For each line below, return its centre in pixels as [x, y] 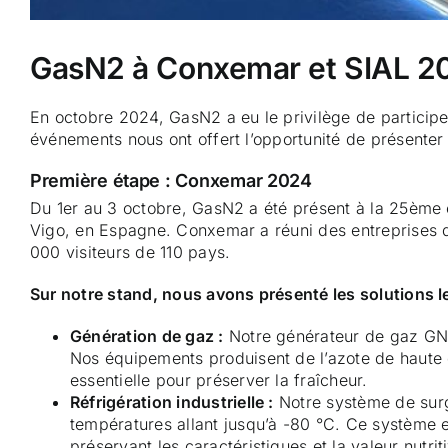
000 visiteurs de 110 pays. [130, 251]
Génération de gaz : [147, 335]
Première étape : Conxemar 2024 [171, 181]
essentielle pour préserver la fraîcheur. [219, 379]
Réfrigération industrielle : [172, 401]
